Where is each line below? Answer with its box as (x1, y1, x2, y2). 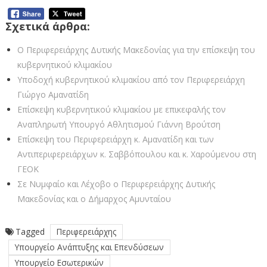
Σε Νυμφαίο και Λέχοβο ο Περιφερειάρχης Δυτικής (17, 178, 215, 190)
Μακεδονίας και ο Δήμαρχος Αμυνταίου (17, 193, 171, 205)
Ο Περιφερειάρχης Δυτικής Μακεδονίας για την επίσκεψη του (17, 44, 255, 56)
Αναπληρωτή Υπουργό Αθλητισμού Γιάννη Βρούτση (17, 119, 221, 131)
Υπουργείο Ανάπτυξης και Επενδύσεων (14, 241, 164, 253)
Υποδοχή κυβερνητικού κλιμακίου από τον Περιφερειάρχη (17, 74, 245, 86)
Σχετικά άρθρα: (5, 19, 90, 34)
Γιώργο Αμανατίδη (17, 89, 89, 101)
